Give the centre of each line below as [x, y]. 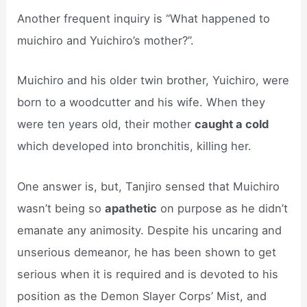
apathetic [131, 208]
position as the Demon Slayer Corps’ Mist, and [142, 296]
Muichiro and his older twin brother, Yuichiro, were [153, 81]
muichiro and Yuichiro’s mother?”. [106, 41]
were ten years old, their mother [106, 124]
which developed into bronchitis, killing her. [135, 146]
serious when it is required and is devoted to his [148, 274]
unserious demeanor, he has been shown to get [147, 252]
